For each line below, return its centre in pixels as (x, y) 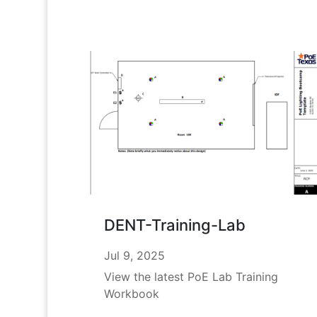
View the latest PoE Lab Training (191, 276)
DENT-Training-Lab (174, 225)
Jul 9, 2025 (134, 255)
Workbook (131, 293)
